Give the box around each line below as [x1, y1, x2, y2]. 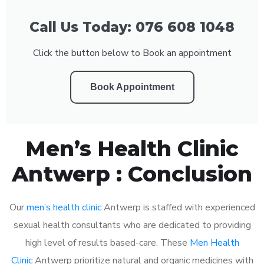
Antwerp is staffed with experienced [101, 200, 255, 214]
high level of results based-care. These [25, 236, 190, 249]
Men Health [189, 236, 239, 249]
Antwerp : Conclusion [12, 160, 252, 187]
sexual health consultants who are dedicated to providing [13, 218, 251, 232]
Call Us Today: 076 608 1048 [29, 18, 235, 35]
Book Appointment [90, 81, 174, 92]
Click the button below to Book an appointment [32, 46, 232, 60]
